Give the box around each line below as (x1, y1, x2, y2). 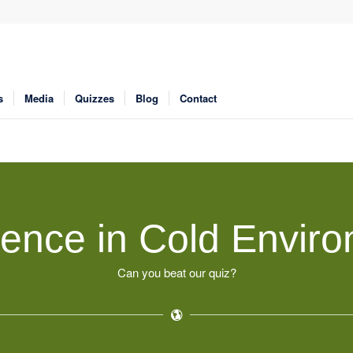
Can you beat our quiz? (117, 263, 236, 281)
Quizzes (75, 91, 114, 106)
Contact (180, 91, 217, 106)
